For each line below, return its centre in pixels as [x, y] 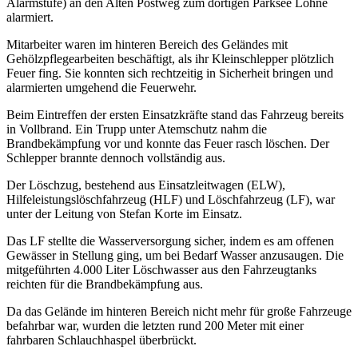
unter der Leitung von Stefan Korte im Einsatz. [124, 214]
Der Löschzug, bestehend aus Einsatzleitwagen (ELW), [146, 185]
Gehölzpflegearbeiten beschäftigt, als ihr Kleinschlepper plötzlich [170, 59]
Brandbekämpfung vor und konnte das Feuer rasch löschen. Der [168, 144]
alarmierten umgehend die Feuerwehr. [101, 88]
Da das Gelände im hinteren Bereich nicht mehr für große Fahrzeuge [179, 312]
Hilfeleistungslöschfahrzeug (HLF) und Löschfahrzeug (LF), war [171, 200]
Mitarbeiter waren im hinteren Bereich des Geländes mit [147, 45]
